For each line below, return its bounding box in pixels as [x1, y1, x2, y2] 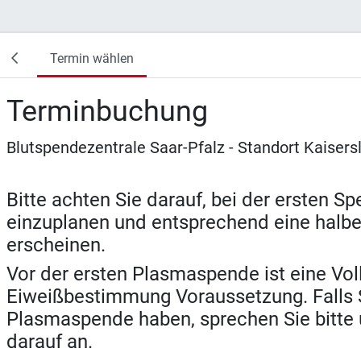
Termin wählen [50, 51, 134, 66]
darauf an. [6, 330, 93, 353]
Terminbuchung [6, 94, 208, 128]
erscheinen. [6, 234, 106, 256]
